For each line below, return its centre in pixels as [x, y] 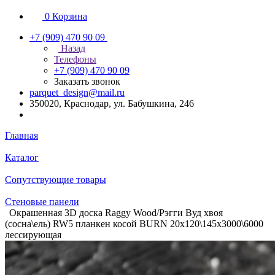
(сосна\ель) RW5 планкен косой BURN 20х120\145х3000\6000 [134, 224]
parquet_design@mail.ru [77, 92]
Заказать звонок [87, 81]
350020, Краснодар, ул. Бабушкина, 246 [112, 103]
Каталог [22, 157]
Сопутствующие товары [56, 180]
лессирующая [33, 235]
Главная [21, 135]
